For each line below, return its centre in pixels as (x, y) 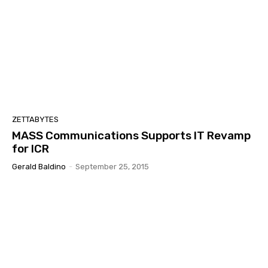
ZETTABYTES (35, 119)
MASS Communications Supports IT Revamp (131, 135)
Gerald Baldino (39, 166)
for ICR (31, 148)
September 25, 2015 (112, 166)
